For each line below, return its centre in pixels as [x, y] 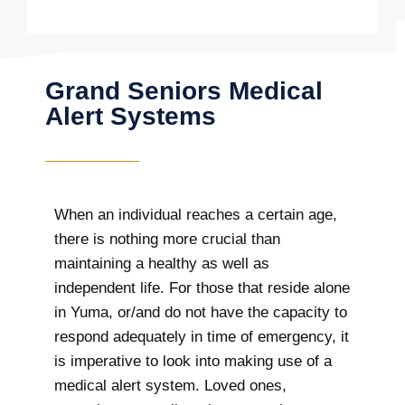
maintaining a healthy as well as [162, 263]
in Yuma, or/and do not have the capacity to [201, 312]
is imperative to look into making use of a [193, 361]
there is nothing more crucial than [167, 239]
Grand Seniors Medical [184, 90]
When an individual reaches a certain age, [196, 214]
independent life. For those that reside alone [202, 287]
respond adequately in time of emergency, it [202, 336]
